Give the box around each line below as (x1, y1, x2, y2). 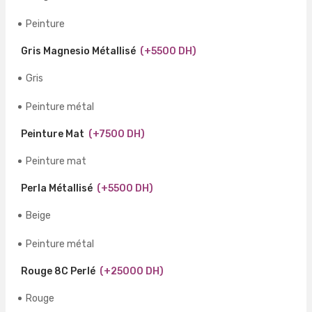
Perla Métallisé (21, 182, 93, 195)
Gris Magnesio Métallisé (21, 45, 136, 58)
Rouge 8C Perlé (21, 265, 95, 278)
